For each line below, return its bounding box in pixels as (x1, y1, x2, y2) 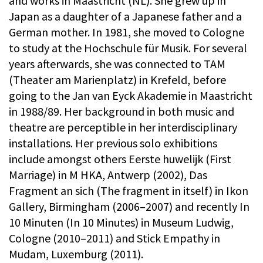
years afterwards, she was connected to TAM (9, 56, 225, 72)
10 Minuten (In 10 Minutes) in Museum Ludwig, (9, 215, 234, 230)
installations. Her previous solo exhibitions (9, 136, 217, 151)
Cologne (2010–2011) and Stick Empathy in (9, 231, 220, 246)
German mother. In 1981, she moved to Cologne (9, 25, 244, 40)
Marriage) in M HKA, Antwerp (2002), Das (9, 167, 207, 183)
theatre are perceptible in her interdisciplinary (9, 120, 237, 135)
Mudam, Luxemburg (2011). (9, 247, 143, 262)
